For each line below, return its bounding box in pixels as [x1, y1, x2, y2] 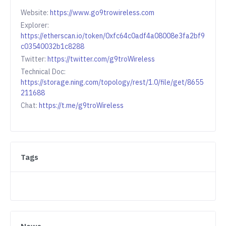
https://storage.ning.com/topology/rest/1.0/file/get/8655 [21, 78, 203, 87]
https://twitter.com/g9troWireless [47, 54, 155, 64]
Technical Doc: [21, 67, 66, 77]
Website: [21, 8, 50, 18]
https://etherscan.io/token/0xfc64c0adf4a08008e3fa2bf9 [21, 31, 205, 41]
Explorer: [21, 21, 49, 30]
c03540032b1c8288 [21, 42, 84, 51]
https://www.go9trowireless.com [50, 8, 154, 18]
